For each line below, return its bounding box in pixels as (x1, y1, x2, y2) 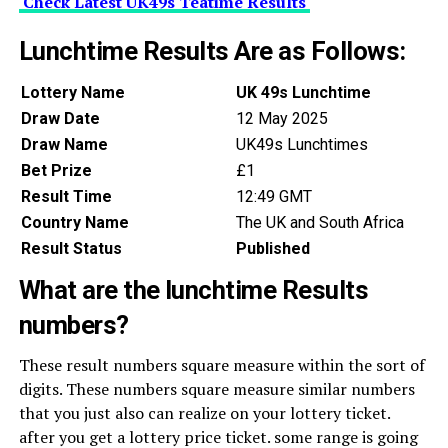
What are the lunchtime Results (18, 275, 369, 305)
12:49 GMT (235, 187, 312, 206)
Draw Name (20, 135, 108, 154)
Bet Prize (20, 161, 92, 180)
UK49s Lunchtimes (235, 135, 368, 154)
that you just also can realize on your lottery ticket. (18, 402, 390, 424)
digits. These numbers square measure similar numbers (18, 378, 415, 400)
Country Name (20, 213, 129, 232)
